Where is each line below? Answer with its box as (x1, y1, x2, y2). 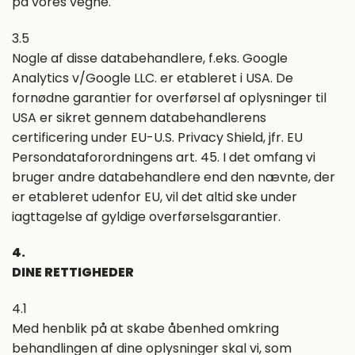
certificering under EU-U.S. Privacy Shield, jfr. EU (12, 128, 303, 147)
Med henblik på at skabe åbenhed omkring (12, 319, 279, 338)
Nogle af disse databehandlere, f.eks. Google (12, 48, 288, 67)
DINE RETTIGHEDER (12, 263, 134, 282)
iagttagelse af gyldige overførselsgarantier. (12, 207, 281, 226)
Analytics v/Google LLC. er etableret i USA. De (12, 68, 293, 87)
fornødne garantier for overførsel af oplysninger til (12, 88, 326, 107)
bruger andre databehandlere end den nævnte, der (12, 167, 335, 186)
